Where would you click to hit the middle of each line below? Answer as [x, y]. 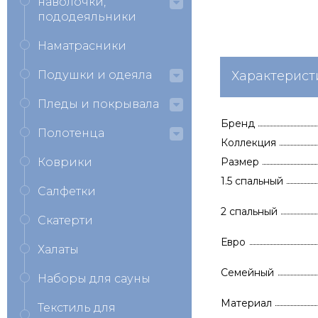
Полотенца [71, 133]
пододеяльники [87, 17]
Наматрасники [82, 46]
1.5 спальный [252, 181]
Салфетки [67, 191]
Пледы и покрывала [98, 104]
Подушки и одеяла [95, 75]
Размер [240, 162]
